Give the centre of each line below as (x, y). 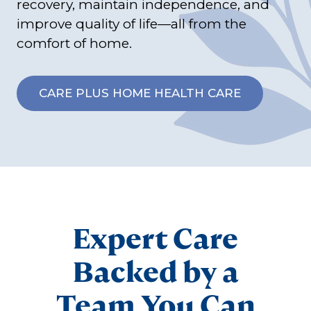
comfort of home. (74, 43)
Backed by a (155, 272)
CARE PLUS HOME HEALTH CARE (140, 93)
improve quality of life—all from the (132, 24)
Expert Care (155, 238)
